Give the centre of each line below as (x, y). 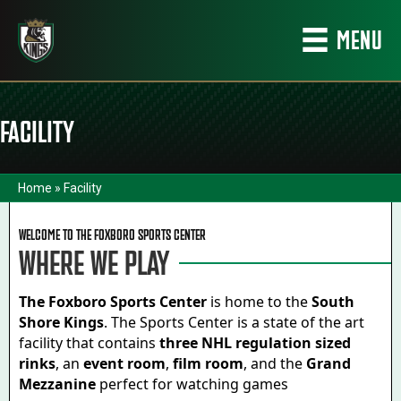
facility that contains (89, 343)
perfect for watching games (192, 384)
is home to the (259, 302)
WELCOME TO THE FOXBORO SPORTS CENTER (112, 235)
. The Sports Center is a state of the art (234, 322)
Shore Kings (61, 322)
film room (208, 363)
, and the (275, 363)
